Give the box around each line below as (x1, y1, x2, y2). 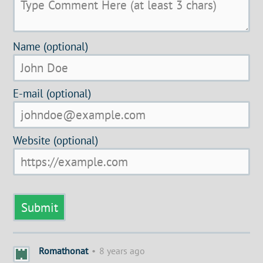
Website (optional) (13, 132, 99, 147)
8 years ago (99, 244, 145, 258)
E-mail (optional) (13, 85, 92, 100)
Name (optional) (13, 38, 89, 53)
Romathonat (38, 244, 88, 258)
